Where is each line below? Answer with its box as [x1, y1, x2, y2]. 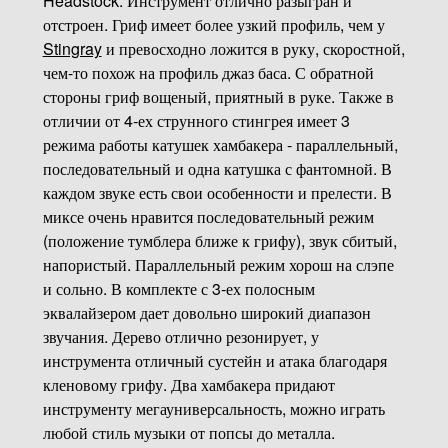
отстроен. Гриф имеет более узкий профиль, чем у [42, 12, 385, 36]
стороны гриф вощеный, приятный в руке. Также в [42, 84, 394, 108]
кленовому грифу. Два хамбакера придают [42, 372, 335, 396]
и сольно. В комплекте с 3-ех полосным [42, 276, 315, 300]
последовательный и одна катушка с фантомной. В [42, 156, 392, 180]
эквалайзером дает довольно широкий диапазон [42, 300, 371, 324]
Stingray [42, 36, 102, 60]
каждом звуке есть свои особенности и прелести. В [42, 180, 392, 204]
